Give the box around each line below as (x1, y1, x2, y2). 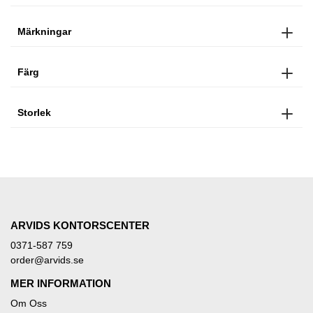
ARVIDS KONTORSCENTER (10, 219, 150, 231)
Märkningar (17, 25, 71, 37)
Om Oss (10, 297, 47, 309)
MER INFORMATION (10, 277, 111, 289)
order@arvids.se (10, 254, 84, 265)
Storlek (17, 106, 51, 118)
